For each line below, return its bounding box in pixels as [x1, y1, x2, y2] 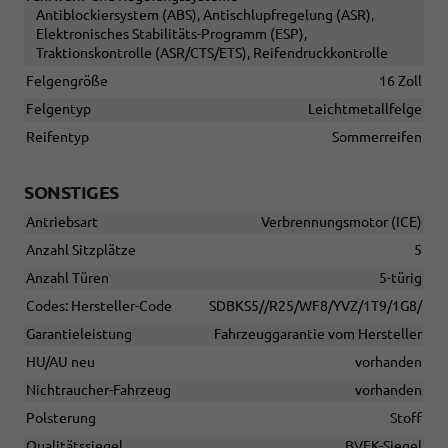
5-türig [379, 270, 422, 287]
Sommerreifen [332, 129, 422, 146]
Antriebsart [26, 214, 98, 231]
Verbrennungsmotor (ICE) [261, 214, 422, 231]
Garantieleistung [26, 326, 132, 343]
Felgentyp [26, 101, 91, 118]
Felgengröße [26, 73, 108, 90]
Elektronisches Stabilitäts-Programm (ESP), [36, 26, 307, 43]
